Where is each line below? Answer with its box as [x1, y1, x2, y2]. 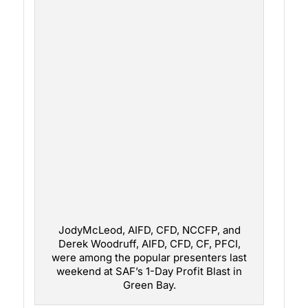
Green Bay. [122, 278, 176, 292]
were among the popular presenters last [52, 251, 247, 265]
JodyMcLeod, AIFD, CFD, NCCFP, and [58, 223, 241, 237]
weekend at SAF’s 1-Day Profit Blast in [56, 265, 243, 278]
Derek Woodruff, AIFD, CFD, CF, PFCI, [58, 237, 241, 251]
